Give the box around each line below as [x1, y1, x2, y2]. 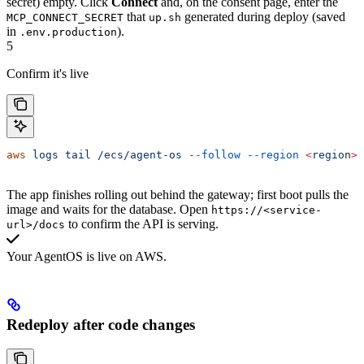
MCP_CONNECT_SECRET [6, 11, 123, 24]
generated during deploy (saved [181, 9, 345, 24]
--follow [182, 148, 240, 161]
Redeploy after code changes [6, 315, 195, 333]
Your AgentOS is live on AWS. [6, 249, 167, 263]
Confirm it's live [6, 66, 89, 80]
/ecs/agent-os [91, 148, 182, 161]
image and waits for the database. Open [6, 201, 211, 216]
